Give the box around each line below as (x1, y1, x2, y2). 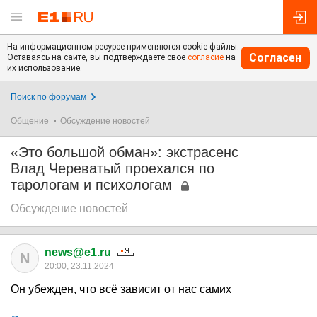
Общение (11, 116, 49, 126)
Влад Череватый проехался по (11, 161, 214, 176)
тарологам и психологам (11, 177, 172, 192)
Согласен (249, 50, 301, 64)
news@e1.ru (45, 246, 111, 258)
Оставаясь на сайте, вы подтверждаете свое (7, 52, 188, 62)
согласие (188, 52, 224, 62)
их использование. (7, 63, 82, 73)
